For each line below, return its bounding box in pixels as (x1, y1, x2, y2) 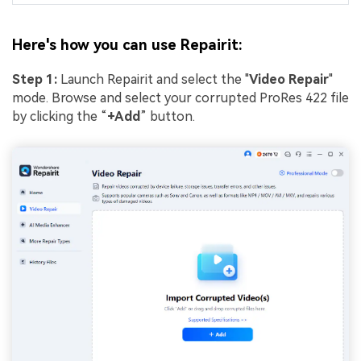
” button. (140, 109, 195, 125)
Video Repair (249, 72, 329, 88)
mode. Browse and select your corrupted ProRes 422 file (12, 90, 349, 106)
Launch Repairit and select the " (57, 72, 249, 88)
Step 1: (12, 72, 57, 88)
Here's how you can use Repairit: (12, 36, 243, 54)
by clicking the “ (12, 109, 107, 125)
